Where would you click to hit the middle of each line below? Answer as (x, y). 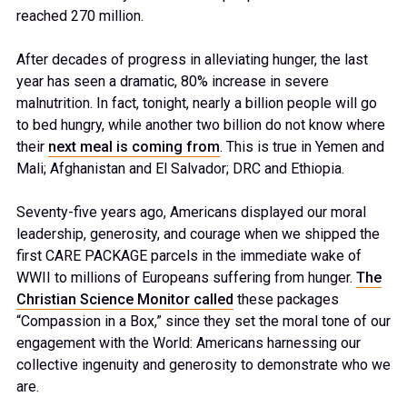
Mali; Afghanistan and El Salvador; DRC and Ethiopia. (180, 168)
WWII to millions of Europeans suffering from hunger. (186, 277)
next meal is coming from (134, 146)
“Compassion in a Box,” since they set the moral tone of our (203, 321)
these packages (286, 299)
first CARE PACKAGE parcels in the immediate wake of (189, 255)
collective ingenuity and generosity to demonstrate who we (203, 364)
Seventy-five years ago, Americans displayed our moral (191, 212)
